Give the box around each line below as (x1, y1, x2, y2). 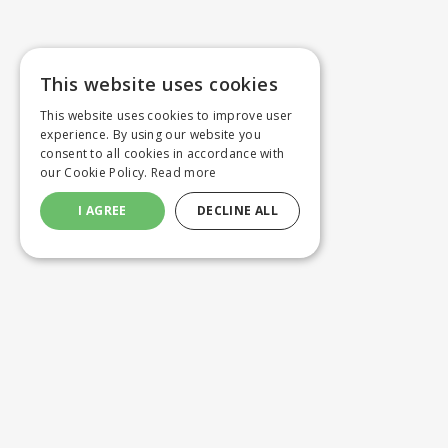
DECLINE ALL (196, 202, 279, 219)
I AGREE (78, 202, 127, 219)
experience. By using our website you (40, 126, 261, 143)
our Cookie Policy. (40, 164, 151, 181)
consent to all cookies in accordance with (40, 145, 285, 162)
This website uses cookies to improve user (40, 107, 293, 124)
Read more (150, 164, 217, 181)
